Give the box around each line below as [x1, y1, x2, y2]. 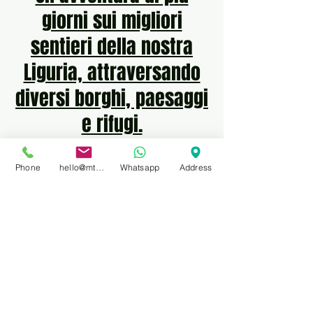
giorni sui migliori [41, 6, 182, 35]
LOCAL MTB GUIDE [61, 281, 168, 303]
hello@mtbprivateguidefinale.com [95, 161, 104, 173]
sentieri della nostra [31, 32, 193, 61]
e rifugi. [81, 110, 143, 138]
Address [179, 161, 212, 173]
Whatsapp [119, 161, 160, 173]
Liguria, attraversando [23, 58, 201, 87]
